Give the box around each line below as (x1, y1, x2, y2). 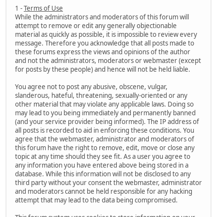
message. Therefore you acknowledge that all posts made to (15, 39, 194, 48)
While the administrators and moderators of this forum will (15, 13, 189, 22)
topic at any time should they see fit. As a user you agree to (15, 152, 190, 161)
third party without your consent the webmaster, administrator (15, 178, 202, 187)
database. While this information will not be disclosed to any (15, 170, 191, 179)
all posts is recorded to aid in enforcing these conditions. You (15, 126, 194, 135)
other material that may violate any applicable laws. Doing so (15, 100, 194, 109)
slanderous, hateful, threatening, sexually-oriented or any (15, 91, 187, 100)
